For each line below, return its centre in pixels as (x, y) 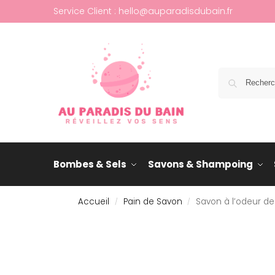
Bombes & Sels (90, 164)
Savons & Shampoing (200, 164)
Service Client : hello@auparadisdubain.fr (143, 11)
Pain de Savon (153, 202)
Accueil (94, 202)
